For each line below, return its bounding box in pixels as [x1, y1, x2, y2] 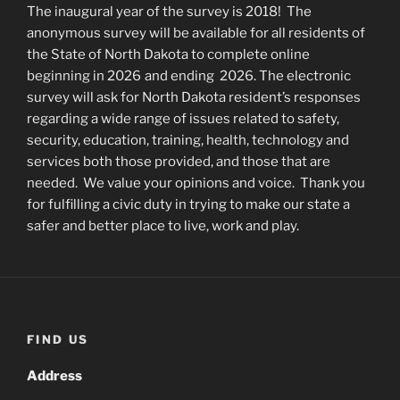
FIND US [27, 332, 89, 346]
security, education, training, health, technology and [27, 132, 349, 148]
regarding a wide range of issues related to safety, [27, 111, 339, 127]
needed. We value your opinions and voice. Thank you [27, 175, 365, 191]
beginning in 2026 [27, 68, 141, 84]
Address [27, 367, 82, 384]
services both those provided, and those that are [27, 154, 330, 170]
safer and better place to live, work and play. [27, 218, 299, 234]
